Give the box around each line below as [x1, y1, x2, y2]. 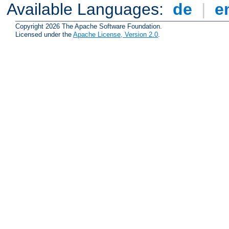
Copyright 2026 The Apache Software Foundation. [15, 22, 162, 31]
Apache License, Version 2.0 [73, 31, 158, 39]
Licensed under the [15, 31, 73, 39]
